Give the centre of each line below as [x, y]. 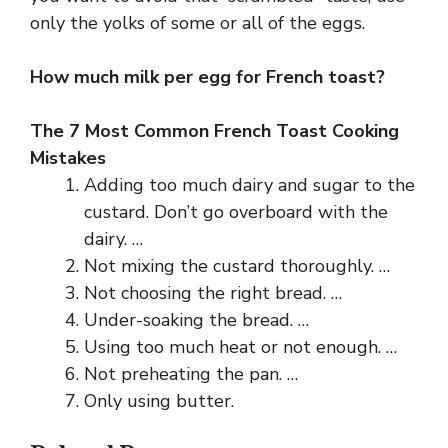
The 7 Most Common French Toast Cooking [214, 130]
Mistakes [68, 157]
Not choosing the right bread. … [213, 292]
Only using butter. [159, 400]
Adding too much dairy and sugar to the [249, 184]
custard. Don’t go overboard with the [236, 211]
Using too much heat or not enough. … [240, 346]
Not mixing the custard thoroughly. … [237, 265]
